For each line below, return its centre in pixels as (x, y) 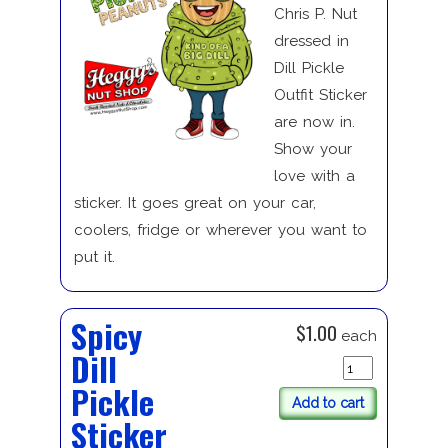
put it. (94, 257)
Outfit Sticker (320, 95)
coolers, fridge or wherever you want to (220, 230)
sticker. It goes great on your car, (194, 203)
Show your (312, 149)
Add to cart (328, 403)
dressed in (311, 41)
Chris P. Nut (318, 14)
